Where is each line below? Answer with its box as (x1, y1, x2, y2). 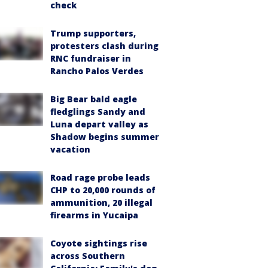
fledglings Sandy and (50, 106, 145, 117)
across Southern (50, 250, 125, 261)
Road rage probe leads (50, 172, 150, 183)
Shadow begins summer (50, 131, 159, 142)
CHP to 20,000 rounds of (50, 184, 156, 196)
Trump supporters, (50, 28, 136, 39)
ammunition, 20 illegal (50, 197, 153, 208)
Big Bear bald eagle (50, 93, 137, 105)
